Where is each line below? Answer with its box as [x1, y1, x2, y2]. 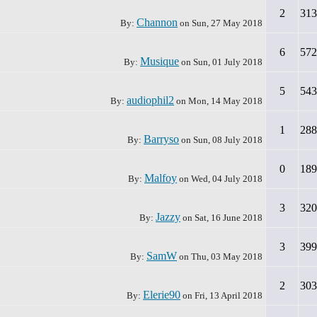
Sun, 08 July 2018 [193, 134, 263, 145]
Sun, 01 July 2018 [193, 57, 263, 67]
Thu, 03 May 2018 [191, 251, 263, 262]
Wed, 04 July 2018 [191, 173, 263, 184]
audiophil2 [127, 94, 174, 106]
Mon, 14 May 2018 [188, 96, 263, 106]
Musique [140, 55, 179, 67]
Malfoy [144, 172, 177, 184]
